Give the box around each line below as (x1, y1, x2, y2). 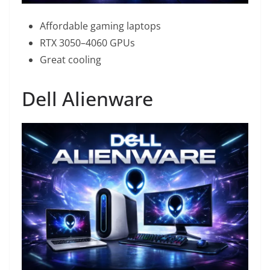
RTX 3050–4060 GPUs (40, 36, 135, 50)
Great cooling (40, 53, 101, 67)
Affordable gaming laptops (40, 19, 161, 33)
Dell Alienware (22, 86, 153, 112)
